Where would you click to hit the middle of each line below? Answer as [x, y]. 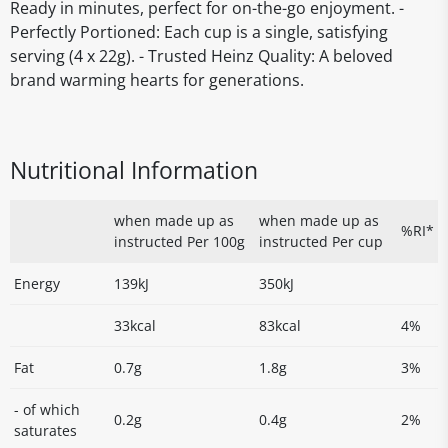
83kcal [280, 325]
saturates [45, 430]
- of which [47, 409]
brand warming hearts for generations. [157, 80]
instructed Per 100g [179, 241]
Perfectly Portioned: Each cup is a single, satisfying [199, 32]
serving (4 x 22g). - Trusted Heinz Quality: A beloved [201, 56]
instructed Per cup [321, 241]
